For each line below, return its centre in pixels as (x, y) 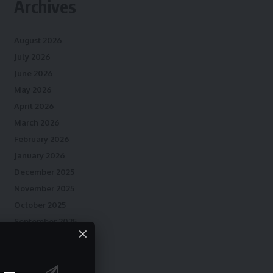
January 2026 (39, 155)
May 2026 (33, 90)
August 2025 (37, 238)
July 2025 (31, 254)
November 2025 (44, 188)
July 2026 (32, 57)
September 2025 (45, 221)
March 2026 (37, 122)
